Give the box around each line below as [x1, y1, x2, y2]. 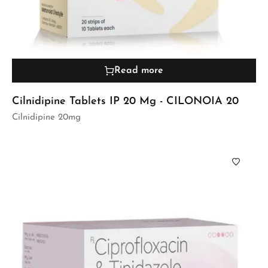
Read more [114, 65, 163, 75]
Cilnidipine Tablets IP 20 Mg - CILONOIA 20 [12, 95, 239, 107]
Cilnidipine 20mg [12, 112, 81, 122]
